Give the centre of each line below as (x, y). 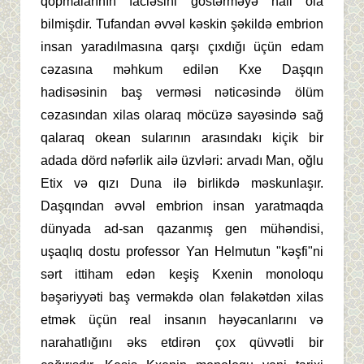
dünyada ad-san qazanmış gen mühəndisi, (182, 229)
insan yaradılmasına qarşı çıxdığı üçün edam (182, 47)
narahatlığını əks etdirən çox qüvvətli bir (182, 343)
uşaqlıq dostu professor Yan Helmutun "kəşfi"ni (182, 252)
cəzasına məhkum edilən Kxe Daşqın (182, 70)
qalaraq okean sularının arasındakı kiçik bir (182, 138)
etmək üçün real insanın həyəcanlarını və (182, 320)
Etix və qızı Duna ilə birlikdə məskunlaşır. (182, 184)
